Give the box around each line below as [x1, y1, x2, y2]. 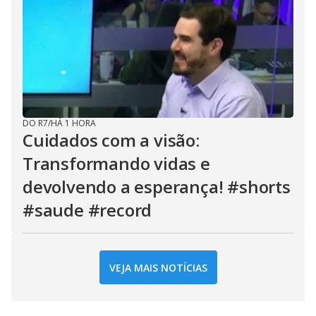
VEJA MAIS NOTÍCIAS [109, 260, 207, 274]
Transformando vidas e [23, 152, 210, 175]
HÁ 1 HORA [51, 117, 96, 129]
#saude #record [23, 198, 152, 221]
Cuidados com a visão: [23, 128, 200, 152]
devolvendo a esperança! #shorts [23, 175, 291, 198]
